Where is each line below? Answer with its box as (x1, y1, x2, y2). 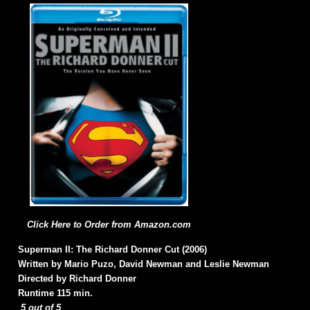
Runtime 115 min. (18, 287, 93, 298)
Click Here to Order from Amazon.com (27, 219, 191, 230)
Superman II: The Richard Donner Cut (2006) (18, 244, 207, 255)
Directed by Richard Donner (18, 273, 136, 284)
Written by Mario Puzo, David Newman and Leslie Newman (18, 258, 269, 269)
